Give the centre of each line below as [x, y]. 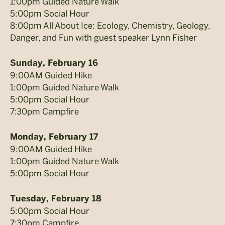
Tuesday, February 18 [56, 199]
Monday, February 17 [54, 137]
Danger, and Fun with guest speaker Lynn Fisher [103, 37]
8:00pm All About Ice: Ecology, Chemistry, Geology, [110, 25]
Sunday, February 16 [54, 63]
